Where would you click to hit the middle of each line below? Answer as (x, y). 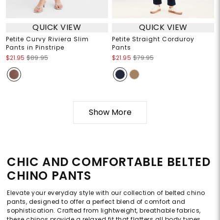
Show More (110, 112)
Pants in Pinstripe (35, 47)
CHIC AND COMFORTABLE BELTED (109, 162)
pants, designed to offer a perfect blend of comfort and (96, 201)
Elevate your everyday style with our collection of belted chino (106, 192)
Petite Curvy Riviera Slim (47, 39)
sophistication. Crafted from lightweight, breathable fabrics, (104, 210)
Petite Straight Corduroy (153, 39)
